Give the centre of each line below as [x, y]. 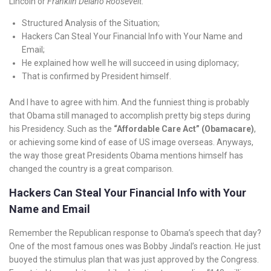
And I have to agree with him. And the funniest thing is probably [129, 102]
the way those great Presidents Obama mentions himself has [126, 155]
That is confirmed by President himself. [96, 76]
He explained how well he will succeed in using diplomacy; [130, 63]
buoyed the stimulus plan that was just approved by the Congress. [134, 260]
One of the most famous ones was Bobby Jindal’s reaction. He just [135, 246]
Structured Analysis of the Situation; [91, 23]
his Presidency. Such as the [61, 129]
